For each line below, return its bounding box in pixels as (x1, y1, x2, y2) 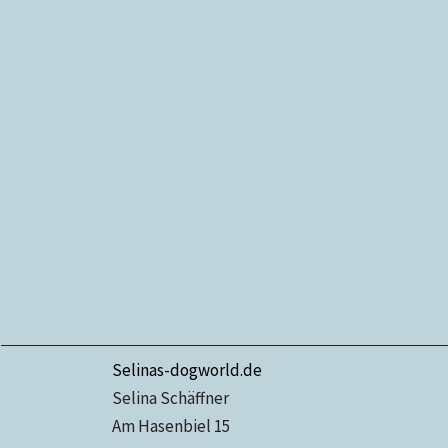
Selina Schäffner (112, 387, 229, 410)
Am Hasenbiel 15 (112, 415, 230, 438)
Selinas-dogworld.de (112, 359, 262, 382)
